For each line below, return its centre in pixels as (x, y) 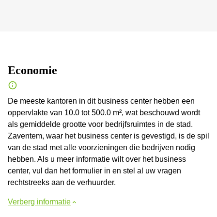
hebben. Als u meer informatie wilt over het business (97, 159)
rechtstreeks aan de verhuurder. (62, 182)
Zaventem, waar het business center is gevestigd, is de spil (108, 136)
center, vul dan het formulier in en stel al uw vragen (94, 171)
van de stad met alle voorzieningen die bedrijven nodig (101, 147)
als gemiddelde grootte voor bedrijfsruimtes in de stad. (100, 124)
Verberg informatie (39, 202)
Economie (32, 70)
